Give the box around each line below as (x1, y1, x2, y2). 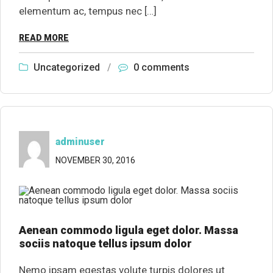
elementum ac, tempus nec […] (19, 5, 157, 17)
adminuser (55, 136, 105, 147)
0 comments (133, 62, 190, 73)
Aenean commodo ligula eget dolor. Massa (19, 224, 238, 236)
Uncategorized (34, 62, 100, 73)
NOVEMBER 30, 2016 (55, 155, 135, 165)
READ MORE (19, 33, 69, 43)
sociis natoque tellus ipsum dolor (19, 237, 192, 250)
